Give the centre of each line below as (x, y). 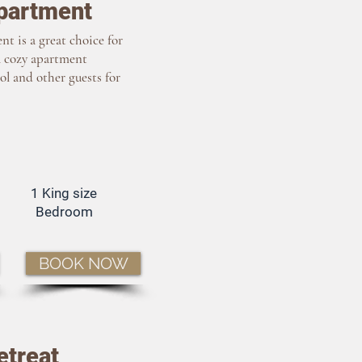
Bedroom (64, 212)
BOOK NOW (83, 263)
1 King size (64, 193)
